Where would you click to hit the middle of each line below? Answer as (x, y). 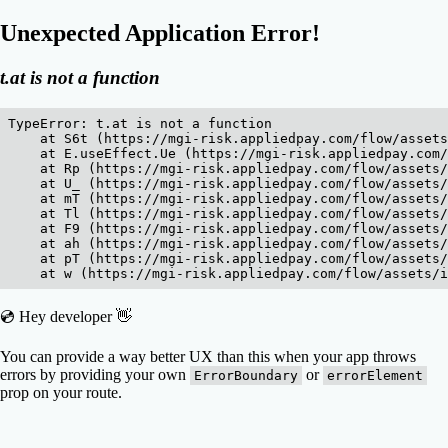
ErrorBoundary (246, 375)
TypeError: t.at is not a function (140, 123)
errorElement (375, 375)
